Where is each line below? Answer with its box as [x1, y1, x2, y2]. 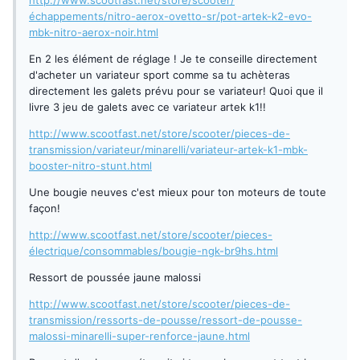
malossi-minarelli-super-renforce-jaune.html [29, 329, 250, 343]
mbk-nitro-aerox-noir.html [29, 26, 158, 39]
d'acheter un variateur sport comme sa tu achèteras [29, 68, 290, 82]
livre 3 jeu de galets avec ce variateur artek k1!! [29, 100, 266, 114]
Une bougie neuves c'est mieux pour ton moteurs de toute [29, 186, 326, 199]
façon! [29, 202, 60, 215]
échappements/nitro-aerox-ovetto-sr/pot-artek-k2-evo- [29, 10, 312, 23]
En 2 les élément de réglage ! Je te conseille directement [29, 52, 317, 66]
